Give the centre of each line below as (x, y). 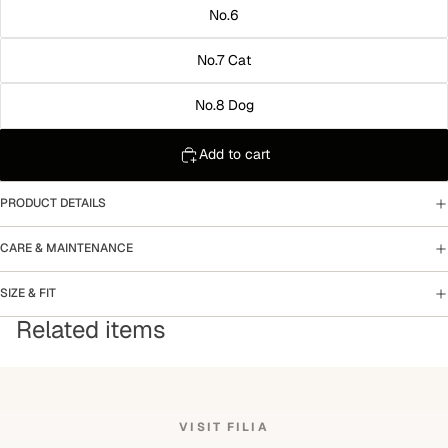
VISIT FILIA (224, 426)
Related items (91, 329)
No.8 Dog (224, 105)
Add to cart (234, 154)
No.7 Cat (224, 60)
